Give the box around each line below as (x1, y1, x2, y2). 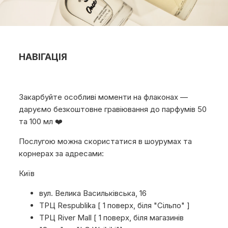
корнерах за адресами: (19, 149, 104, 159)
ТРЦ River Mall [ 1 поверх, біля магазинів (39, 213, 184, 223)
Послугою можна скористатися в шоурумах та (19, 136, 192, 147)
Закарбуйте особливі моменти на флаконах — (19, 92, 188, 102)
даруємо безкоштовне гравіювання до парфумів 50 (19, 104, 207, 115)
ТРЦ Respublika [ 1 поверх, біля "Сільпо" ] (39, 201, 190, 211)
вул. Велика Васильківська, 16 (39, 188, 147, 198)
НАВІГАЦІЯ (19, 51, 68, 63)
